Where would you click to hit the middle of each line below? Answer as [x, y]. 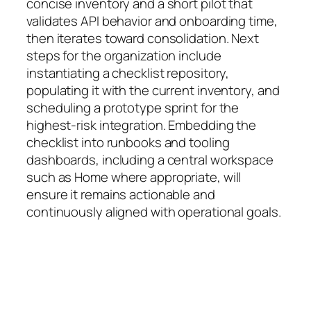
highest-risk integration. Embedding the [142, 125]
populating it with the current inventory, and [153, 91]
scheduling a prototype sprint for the [133, 108]
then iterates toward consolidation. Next [143, 39]
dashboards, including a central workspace [150, 160]
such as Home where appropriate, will [134, 177]
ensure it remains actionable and [121, 195]
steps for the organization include [124, 56]
